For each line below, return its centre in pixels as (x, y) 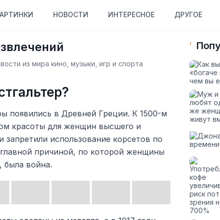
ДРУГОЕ (188, 14)
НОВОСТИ (70, 14)
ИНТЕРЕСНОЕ (131, 14)
